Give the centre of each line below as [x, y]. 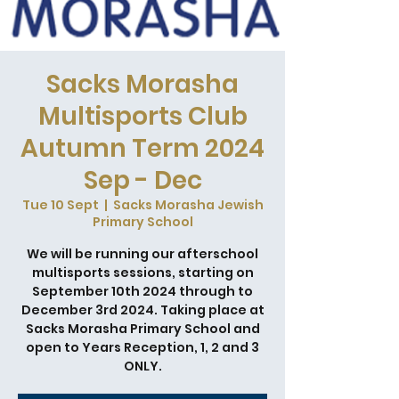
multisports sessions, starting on [142, 273]
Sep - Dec [142, 180]
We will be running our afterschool [142, 254]
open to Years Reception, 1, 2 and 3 [142, 347]
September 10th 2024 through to [142, 291]
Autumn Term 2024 [142, 148]
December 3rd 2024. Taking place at [142, 310]
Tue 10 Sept [60, 205]
